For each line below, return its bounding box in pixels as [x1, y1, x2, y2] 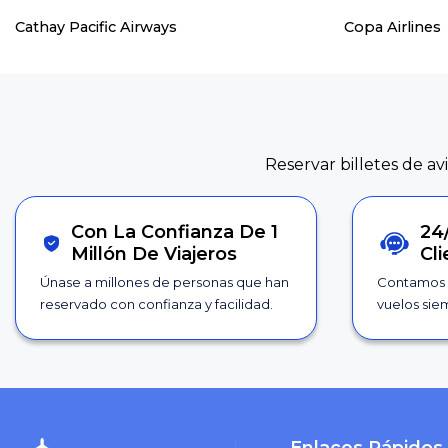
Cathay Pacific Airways [15, 17, 177, 36]
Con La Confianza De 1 [70, 221, 278, 244]
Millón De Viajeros [70, 243, 237, 266]
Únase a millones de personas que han [40, 274, 289, 291]
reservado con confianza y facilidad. [40, 296, 273, 313]
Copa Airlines [343, 17, 441, 36]
